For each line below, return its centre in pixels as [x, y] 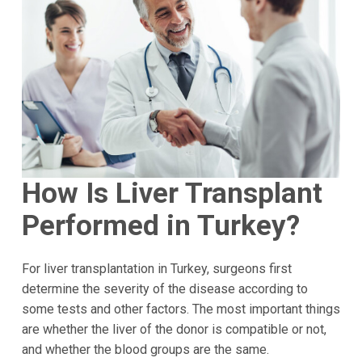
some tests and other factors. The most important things [181, 309]
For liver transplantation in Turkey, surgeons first [156, 269]
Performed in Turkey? [160, 225]
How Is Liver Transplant [172, 193]
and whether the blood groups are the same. [145, 350]
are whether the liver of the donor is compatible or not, [174, 330]
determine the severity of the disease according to [164, 289]
